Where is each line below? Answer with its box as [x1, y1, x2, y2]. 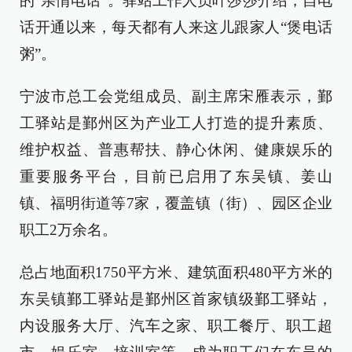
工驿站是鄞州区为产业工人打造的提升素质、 [20, 115, 332, 131]
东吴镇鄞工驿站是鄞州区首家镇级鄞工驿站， [20, 291, 332, 307]
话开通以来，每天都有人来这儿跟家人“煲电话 [20, 19, 332, 35]
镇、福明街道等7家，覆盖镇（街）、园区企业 [20, 195, 332, 211]
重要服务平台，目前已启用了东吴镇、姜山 [20, 168, 332, 185]
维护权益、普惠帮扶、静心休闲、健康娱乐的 [20, 141, 332, 158]
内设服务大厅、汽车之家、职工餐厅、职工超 [20, 317, 332, 334]
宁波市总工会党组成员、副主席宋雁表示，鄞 [20, 88, 332, 104]
